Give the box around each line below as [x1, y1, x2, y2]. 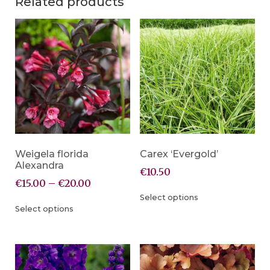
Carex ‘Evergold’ [139, 148, 218, 160]
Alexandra [15, 160, 64, 172]
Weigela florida [15, 148, 89, 160]
